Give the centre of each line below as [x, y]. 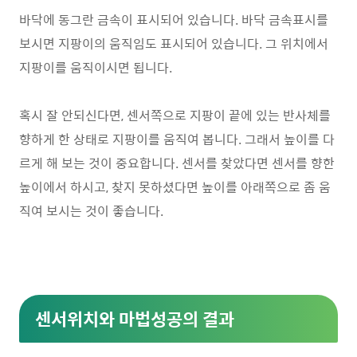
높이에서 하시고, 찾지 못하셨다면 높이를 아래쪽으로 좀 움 [175, 187]
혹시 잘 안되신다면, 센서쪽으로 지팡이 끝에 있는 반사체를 [175, 115]
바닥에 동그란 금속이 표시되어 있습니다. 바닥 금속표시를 [174, 20]
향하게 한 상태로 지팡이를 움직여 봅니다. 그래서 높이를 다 [177, 139]
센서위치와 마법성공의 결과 [135, 319]
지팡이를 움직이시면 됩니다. [96, 67]
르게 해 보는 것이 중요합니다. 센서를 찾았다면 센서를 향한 [177, 163]
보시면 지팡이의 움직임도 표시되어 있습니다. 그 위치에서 [174, 43]
